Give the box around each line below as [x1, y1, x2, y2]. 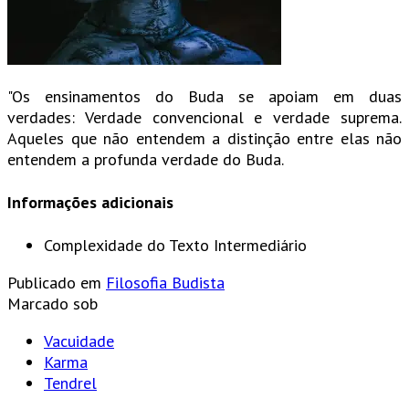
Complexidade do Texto [44, 235, 209, 257]
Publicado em [7, 272, 101, 294]
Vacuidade [44, 330, 114, 352]
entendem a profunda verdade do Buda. [7, 149, 284, 171]
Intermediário [214, 235, 307, 257]
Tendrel [44, 372, 97, 394]
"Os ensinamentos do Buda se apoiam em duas [7, 86, 402, 108]
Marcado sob [7, 293, 98, 315]
